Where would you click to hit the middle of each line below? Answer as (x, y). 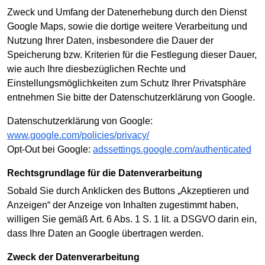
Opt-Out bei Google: (50, 149)
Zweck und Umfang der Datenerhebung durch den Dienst (127, 12)
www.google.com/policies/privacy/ (78, 135)
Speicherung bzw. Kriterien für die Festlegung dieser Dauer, (132, 54)
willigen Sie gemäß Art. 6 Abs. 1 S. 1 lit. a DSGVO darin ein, (132, 219)
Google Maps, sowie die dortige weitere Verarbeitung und (127, 26)
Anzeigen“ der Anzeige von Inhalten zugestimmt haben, (123, 205)
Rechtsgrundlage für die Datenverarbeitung (108, 173)
